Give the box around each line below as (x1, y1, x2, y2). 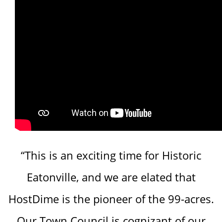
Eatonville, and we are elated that (26, 169, 196, 184)
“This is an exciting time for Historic (21, 147, 201, 163)
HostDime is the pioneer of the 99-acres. (8, 191, 214, 206)
